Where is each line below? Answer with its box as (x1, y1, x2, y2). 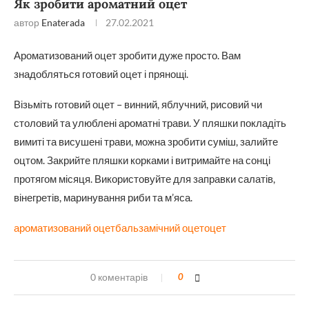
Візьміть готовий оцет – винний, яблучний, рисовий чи (14, 98, 262, 110)
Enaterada (41, 17, 85, 28)
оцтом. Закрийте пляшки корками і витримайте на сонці (14, 154, 270, 166)
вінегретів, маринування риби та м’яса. (14, 191, 192, 203)
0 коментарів (90, 271, 148, 283)
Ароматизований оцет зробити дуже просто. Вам (14, 49, 241, 61)
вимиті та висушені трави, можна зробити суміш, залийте (14, 135, 278, 148)
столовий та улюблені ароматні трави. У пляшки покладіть (14, 117, 286, 129)
